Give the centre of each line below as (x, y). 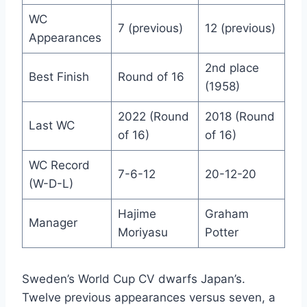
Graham (226, 213)
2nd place (232, 67)
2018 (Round (240, 116)
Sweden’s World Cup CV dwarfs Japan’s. (134, 279)
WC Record (59, 165)
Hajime (137, 213)
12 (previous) (240, 28)
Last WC (51, 125)
